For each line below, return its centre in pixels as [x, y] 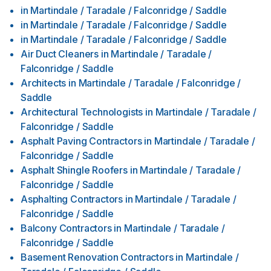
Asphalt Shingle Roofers [74, 170]
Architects [44, 83]
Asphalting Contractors [72, 199]
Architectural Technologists [82, 112]
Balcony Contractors [66, 228]
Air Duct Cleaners [60, 54]
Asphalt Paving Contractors [81, 141]
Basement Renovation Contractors [97, 257]
